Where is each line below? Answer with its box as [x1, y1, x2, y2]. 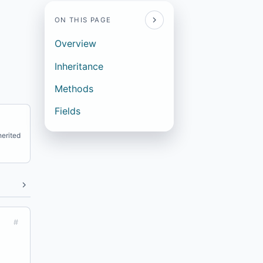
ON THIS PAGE [54, 16, 112, 25]
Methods [54, 82, 93, 95]
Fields [54, 105, 80, 117]
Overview [54, 38, 96, 50]
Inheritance [54, 60, 103, 72]
